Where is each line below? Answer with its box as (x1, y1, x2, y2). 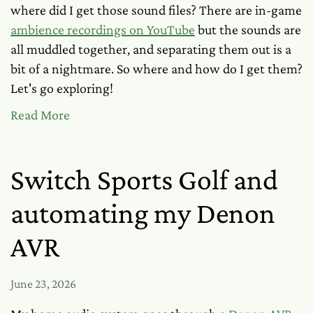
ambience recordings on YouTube (10, 22, 195, 37)
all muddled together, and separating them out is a (10, 41, 291, 57)
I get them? (237, 61, 303, 76)
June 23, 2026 (10, 277, 76, 291)
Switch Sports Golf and (10, 163, 278, 196)
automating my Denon (10, 196, 275, 229)
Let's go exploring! (10, 80, 113, 96)
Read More (10, 107, 70, 122)
